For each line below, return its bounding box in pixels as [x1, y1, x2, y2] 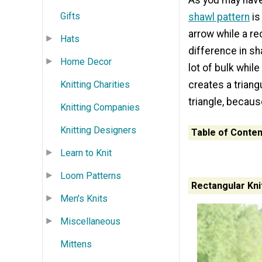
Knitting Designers [60, 124, 136, 136]
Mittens [60, 238, 92, 250]
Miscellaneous [60, 215, 120, 227]
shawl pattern [188, 11, 250, 23]
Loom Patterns [60, 170, 121, 181]
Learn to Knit [60, 147, 112, 158]
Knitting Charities [60, 78, 130, 90]
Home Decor [60, 56, 112, 67]
